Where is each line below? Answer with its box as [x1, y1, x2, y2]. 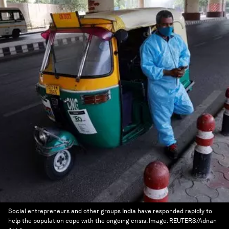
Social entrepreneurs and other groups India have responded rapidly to [8, 208, 212, 215]
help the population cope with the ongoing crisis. [8, 217, 147, 224]
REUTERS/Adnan [169, 217, 217, 224]
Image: [149, 217, 169, 224]
